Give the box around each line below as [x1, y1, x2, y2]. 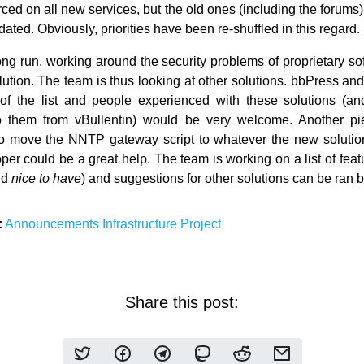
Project [180, 217, 222, 231]
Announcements [5, 217, 103, 231]
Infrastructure [102, 217, 181, 231]
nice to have [11, 171, 82, 185]
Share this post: [125, 293, 239, 311]
